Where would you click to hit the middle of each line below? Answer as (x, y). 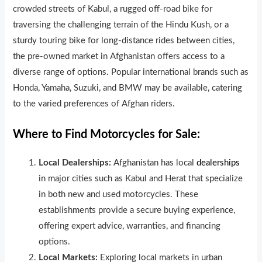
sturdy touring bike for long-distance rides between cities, (124, 41)
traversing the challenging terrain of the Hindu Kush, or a (121, 25)
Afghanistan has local (154, 163)
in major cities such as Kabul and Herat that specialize (141, 178)
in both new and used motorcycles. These (119, 194)
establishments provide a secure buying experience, (137, 210)
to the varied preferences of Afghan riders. (94, 104)
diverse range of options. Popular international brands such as (131, 73)
